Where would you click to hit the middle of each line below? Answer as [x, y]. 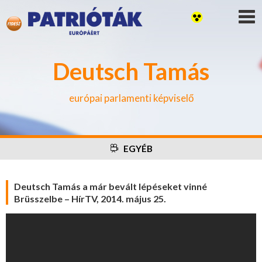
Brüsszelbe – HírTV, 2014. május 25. [90, 199]
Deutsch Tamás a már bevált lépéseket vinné [111, 186]
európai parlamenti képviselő [131, 98]
